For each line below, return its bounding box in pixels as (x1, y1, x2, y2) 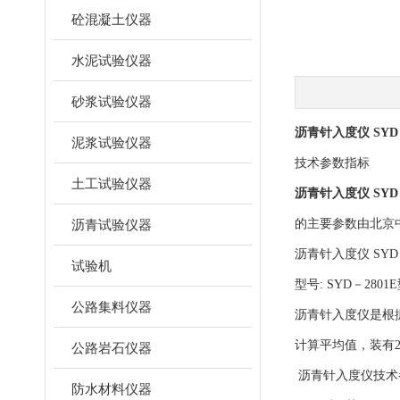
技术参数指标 (295, 156, 370, 170)
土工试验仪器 (71, 176, 152, 191)
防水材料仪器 (71, 381, 152, 396)
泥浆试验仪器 (71, 135, 152, 150)
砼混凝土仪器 (71, 12, 152, 27)
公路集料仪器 (71, 299, 152, 314)
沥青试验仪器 (71, 217, 152, 232)
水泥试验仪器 (71, 53, 152, 68)
